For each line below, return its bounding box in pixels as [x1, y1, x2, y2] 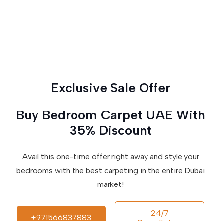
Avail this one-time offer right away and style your [22, 151, 199, 161]
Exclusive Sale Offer [51, 79, 170, 96]
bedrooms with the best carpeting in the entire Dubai [16, 165, 205, 175]
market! [97, 179, 124, 189]
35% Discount [69, 122, 152, 138]
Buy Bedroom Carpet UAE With [16, 107, 205, 123]
